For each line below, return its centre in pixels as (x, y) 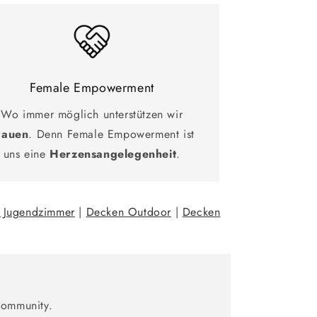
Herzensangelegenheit (113, 154)
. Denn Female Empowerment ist (111, 134)
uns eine (27, 154)
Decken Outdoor (129, 212)
